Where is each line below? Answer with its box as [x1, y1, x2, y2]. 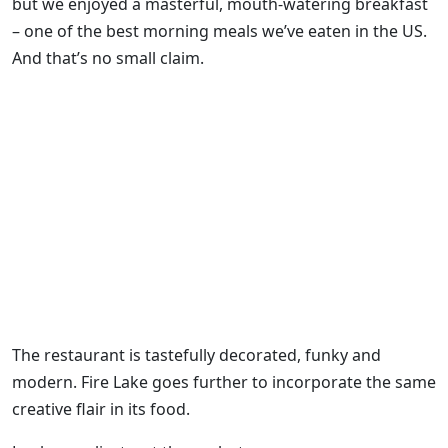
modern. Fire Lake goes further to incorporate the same [12, 370, 436, 393]
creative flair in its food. [12, 397, 190, 420]
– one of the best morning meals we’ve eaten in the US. [12, 19, 427, 42]
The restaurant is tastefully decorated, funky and [12, 343, 381, 366]
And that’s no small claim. [12, 46, 204, 69]
